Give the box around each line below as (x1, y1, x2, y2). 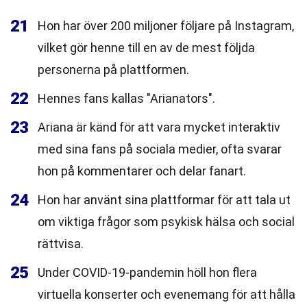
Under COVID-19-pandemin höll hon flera (38, 265, 257, 280)
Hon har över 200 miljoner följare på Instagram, (38, 19, 294, 33)
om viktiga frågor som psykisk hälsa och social (38, 214, 295, 229)
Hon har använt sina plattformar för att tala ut (38, 193, 291, 207)
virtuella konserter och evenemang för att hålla (38, 287, 295, 302)
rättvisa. (38, 236, 84, 251)
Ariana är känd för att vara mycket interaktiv (38, 120, 280, 134)
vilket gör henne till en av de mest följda (38, 40, 255, 55)
